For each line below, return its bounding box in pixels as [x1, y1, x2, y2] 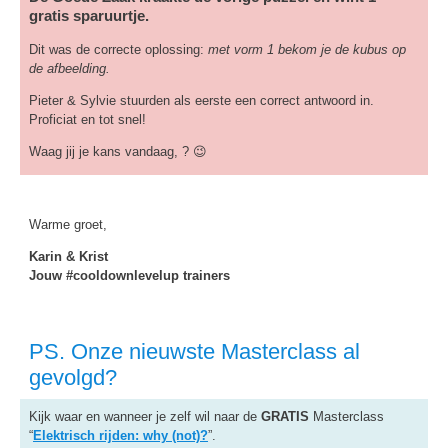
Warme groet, [29, 217, 107, 232]
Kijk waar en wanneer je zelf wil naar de [29, 409, 261, 424]
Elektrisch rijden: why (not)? [33, 428, 208, 443]
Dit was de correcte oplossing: [29, 42, 208, 58]
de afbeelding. [29, 61, 110, 77]
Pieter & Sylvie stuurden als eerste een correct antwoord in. [29, 93, 374, 109]
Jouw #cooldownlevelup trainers [29, 268, 230, 283]
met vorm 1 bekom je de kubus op [208, 42, 406, 58]
